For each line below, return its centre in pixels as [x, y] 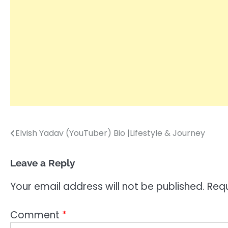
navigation [41, 154]
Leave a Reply [42, 163]
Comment [36, 215]
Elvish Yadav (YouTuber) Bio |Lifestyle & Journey [110, 133]
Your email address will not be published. [107, 186]
